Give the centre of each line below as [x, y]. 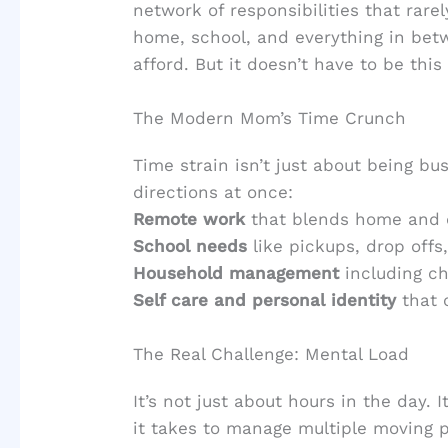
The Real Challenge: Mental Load [271, 354]
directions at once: [213, 192]
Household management [236, 273]
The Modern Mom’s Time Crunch [270, 118]
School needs [190, 246]
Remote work [189, 219]
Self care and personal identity [265, 300]
